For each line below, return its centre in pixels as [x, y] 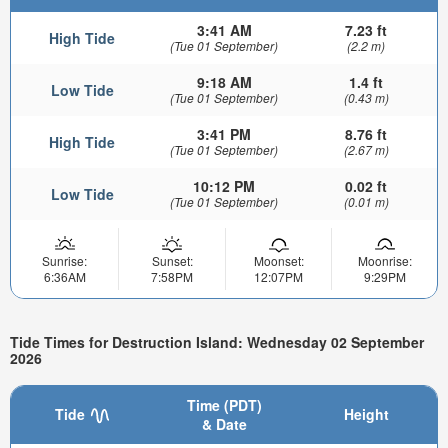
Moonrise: [384, 261]
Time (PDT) [224, 404]
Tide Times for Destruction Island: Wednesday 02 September [217, 342]
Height [366, 413]
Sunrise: [64, 261]
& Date [224, 423]
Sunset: [172, 261]
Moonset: [278, 261]
